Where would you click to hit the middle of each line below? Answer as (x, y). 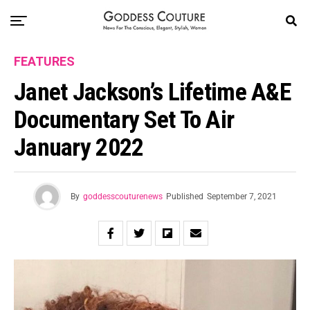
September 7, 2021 (242, 197)
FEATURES (44, 61)
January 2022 (79, 147)
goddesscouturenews (123, 197)
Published (185, 197)
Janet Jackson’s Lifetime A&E (152, 92)
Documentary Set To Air (124, 120)
